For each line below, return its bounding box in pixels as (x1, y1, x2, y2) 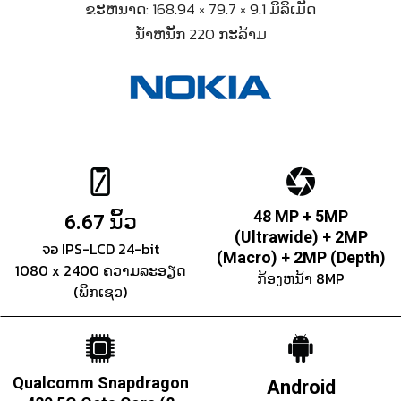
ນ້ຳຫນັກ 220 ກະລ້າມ (134, 22, 267, 47)
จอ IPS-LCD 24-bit (41, 238, 159, 260)
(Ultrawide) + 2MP (234, 227, 368, 247)
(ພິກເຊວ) (73, 281, 127, 303)
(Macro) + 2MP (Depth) (216, 248, 386, 268)
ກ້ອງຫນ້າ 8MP (257, 268, 345, 290)
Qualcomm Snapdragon (12, 373, 189, 393)
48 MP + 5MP (253, 207, 348, 226)
